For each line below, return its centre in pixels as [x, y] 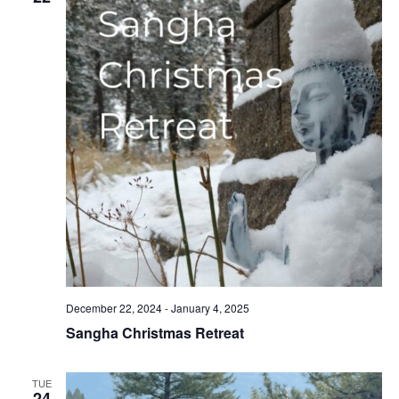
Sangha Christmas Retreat [155, 333]
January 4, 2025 [210, 308]
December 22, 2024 [114, 308]
